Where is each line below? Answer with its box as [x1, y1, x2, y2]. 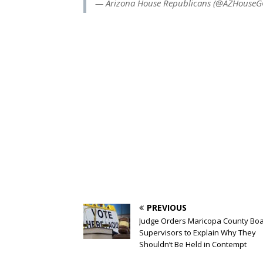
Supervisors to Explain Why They [139, 227, 256, 238]
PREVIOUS [147, 202, 187, 214]
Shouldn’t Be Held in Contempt [139, 239, 247, 250]
